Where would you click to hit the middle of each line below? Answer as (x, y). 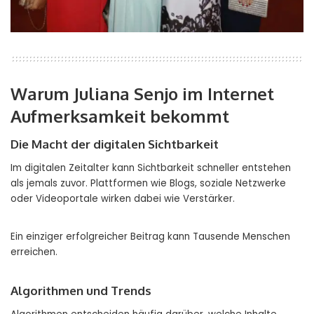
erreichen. (34, 252)
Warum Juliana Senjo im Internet (142, 94)
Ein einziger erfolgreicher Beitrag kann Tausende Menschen (150, 237)
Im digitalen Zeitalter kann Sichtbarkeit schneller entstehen (151, 168)
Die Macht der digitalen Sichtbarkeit (115, 144)
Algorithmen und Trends (81, 291)
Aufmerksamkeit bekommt (120, 116)
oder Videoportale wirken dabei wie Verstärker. (123, 199)
